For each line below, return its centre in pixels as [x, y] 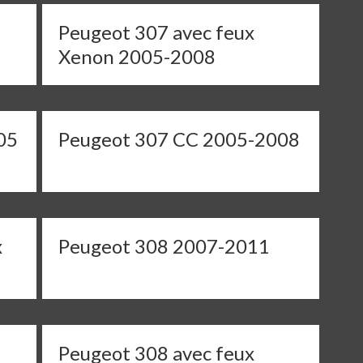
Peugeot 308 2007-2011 [164, 246]
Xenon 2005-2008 [137, 56]
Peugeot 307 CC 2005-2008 [179, 139]
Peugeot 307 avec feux [157, 32]
